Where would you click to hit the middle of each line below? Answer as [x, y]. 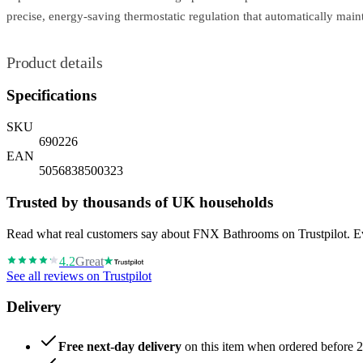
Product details [55, 62]
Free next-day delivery [120, 346]
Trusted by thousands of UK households [140, 202]
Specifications [51, 96]
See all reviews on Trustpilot [79, 275]
